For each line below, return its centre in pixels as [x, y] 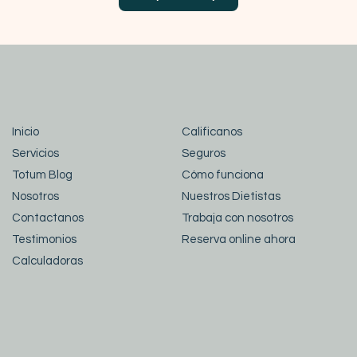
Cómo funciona [223, 175]
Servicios [35, 153]
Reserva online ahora [239, 239]
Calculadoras [47, 261]
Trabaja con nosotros [237, 218]
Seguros [204, 153]
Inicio [25, 132]
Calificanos [212, 132]
